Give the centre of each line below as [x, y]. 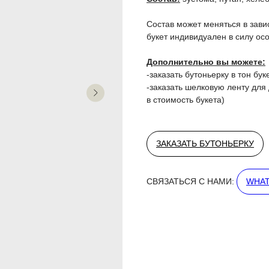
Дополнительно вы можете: [206, 62]
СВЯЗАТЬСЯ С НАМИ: [192, 181]
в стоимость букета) [186, 99]
